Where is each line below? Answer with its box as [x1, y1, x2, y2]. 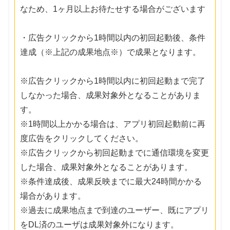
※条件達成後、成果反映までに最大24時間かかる [20, 177, 202, 186]
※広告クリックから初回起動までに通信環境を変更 [20, 148, 209, 157]
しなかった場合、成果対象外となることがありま [20, 90, 201, 100]
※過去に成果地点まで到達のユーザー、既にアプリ [20, 205, 209, 215]
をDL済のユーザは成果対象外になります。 [20, 220, 179, 229]
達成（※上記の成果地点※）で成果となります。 [20, 47, 201, 56]
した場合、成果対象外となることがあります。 [20, 162, 193, 171]
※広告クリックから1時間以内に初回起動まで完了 [20, 76, 206, 85]
